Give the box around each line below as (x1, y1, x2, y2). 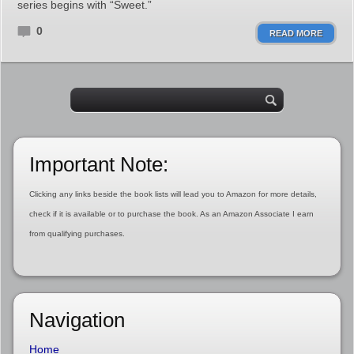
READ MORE (269, 28, 322, 38)
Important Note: (28, 153, 168, 176)
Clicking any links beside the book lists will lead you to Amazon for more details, (28, 190, 317, 198)
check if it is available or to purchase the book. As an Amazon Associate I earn (28, 209, 314, 218)
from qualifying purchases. (28, 229, 125, 238)
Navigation (28, 308, 125, 332)
